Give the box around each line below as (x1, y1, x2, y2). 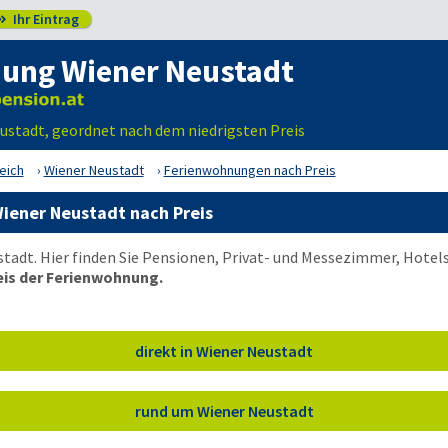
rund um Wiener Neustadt (134, 400, 314, 421)
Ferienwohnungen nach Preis (163, 161, 336, 179)
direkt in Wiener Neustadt (135, 340, 313, 361)
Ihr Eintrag (9, 10, 79, 28)
